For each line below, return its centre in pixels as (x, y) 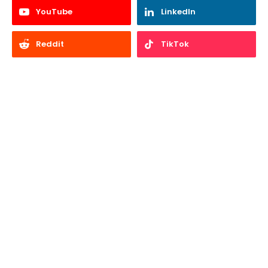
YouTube (54, 12)
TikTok (175, 44)
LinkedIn (178, 12)
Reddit (50, 44)
